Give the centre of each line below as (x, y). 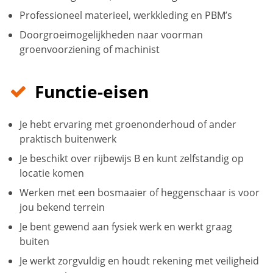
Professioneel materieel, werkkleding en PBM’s (126, 16)
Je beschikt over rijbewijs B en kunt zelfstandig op (132, 159)
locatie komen (52, 173)
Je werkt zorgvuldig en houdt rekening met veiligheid (139, 261)
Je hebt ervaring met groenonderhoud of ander (128, 125)
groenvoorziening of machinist (90, 50)
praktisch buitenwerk (68, 139)
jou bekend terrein (62, 207)
